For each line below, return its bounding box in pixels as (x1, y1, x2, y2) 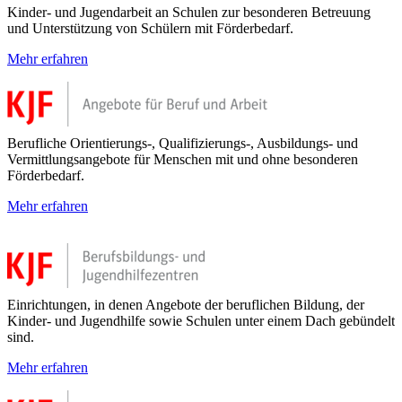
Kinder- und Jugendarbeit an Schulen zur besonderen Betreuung (7, 4, 371, 20)
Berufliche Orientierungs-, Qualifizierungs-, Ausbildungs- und (7, 135, 358, 151)
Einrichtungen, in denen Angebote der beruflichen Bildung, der (7, 296, 364, 312)
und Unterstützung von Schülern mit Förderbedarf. (7, 20, 293, 36)
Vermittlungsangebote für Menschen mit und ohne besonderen (7, 151, 358, 167)
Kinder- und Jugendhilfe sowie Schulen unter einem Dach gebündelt (7, 312, 395, 328)
